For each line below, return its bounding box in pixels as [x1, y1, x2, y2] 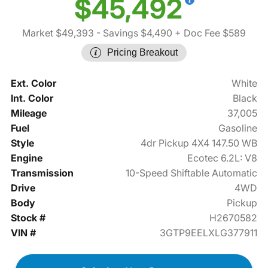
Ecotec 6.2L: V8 [187, 152, 258, 165]
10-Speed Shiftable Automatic [126, 167, 258, 179]
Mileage [10, 107, 47, 120]
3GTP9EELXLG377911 [160, 227, 258, 239]
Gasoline [218, 122, 258, 135]
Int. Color [10, 92, 53, 105]
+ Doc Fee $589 [172, 27, 246, 39]
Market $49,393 [22, 27, 94, 39]
